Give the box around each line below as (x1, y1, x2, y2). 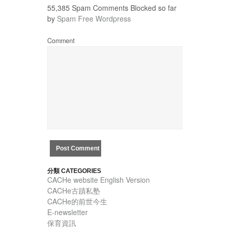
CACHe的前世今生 (47, 196, 107, 207)
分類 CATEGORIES (47, 167, 101, 175)
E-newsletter (47, 207, 88, 218)
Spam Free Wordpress (57, 13, 131, 24)
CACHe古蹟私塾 (47, 185, 100, 196)
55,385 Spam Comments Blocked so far (47, 2, 177, 13)
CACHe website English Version (47, 175, 150, 185)
